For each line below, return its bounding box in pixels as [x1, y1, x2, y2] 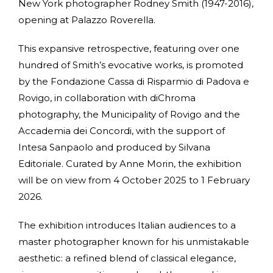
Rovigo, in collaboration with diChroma [18, 91, 196, 104]
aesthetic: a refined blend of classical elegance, [18, 252, 236, 264]
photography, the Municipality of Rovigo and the [18, 108, 240, 120]
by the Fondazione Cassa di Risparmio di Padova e [18, 75, 249, 87]
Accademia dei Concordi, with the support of [18, 124, 225, 136]
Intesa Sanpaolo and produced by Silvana [18, 141, 210, 153]
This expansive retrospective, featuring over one [18, 42, 239, 54]
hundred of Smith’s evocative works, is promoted [18, 58, 243, 71]
